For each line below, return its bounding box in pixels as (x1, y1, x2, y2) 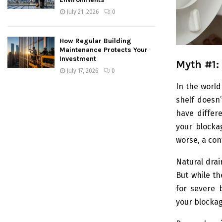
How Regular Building (59, 36, 131, 45)
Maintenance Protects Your (59, 45, 148, 54)
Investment (59, 54, 96, 63)
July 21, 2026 (66, 8, 99, 15)
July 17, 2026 (66, 67, 99, 74)
